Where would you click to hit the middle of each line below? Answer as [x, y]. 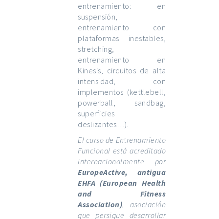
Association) [100, 205]
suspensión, [98, 17]
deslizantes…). [103, 124]
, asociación [144, 205]
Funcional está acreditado [122, 151]
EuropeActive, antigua [122, 172]
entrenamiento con [122, 28]
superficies [96, 114]
